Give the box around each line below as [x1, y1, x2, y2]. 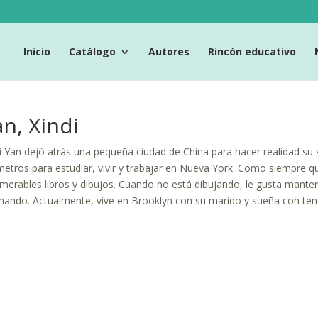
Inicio [23, 44, 50, 58]
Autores [148, 44, 190, 58]
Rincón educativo [208, 44, 296, 58]
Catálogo [69, 44, 116, 58]
